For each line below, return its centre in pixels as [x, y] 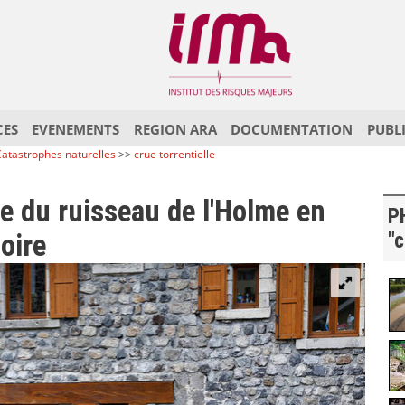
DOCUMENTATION [292, 130]
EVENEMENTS [76, 130]
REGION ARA [175, 130]
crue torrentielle [174, 154]
